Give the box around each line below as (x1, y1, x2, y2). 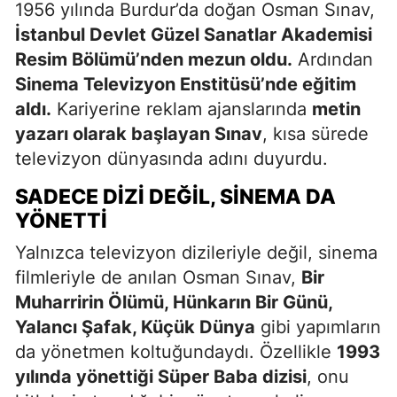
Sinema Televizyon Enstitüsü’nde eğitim (15, 73, 356, 95)
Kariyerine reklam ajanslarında (51, 97, 312, 120)
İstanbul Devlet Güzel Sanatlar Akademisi (15, 23, 372, 45)
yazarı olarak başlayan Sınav (15, 122, 262, 144)
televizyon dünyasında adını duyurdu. (15, 147, 328, 169)
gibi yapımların (255, 315, 381, 338)
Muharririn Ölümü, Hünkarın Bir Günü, (15, 291, 332, 313)
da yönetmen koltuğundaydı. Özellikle (15, 340, 337, 362)
